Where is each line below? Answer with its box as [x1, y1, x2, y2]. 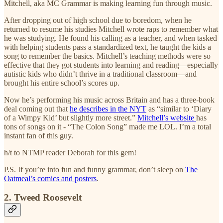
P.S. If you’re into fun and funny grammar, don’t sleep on [4, 165, 185, 174]
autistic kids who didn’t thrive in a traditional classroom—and [4, 69, 197, 78]
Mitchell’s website [137, 113, 196, 122]
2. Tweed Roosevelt [4, 192, 82, 203]
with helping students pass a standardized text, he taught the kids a [4, 42, 211, 51]
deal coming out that [4, 104, 70, 113]
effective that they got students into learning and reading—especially [4, 60, 218, 69]
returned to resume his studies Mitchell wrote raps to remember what [4, 24, 218, 33]
